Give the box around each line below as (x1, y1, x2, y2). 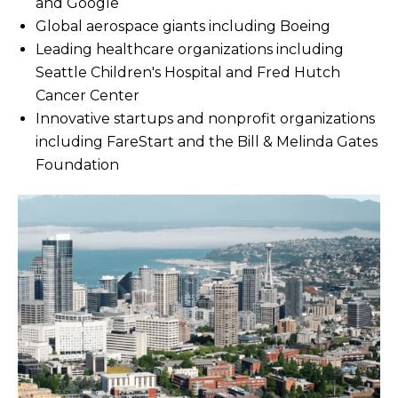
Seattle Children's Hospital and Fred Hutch (36, 63, 340, 81)
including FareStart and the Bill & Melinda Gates (36, 132, 378, 150)
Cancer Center (36, 86, 139, 104)
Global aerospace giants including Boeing (36, 17, 330, 35)
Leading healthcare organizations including (36, 40, 344, 58)
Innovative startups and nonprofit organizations (36, 109, 375, 127)
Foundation (36, 155, 119, 173)
